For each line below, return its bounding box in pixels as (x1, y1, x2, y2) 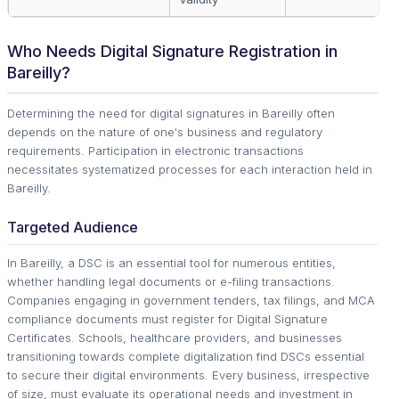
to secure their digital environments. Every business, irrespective (7, 368, 370, 382)
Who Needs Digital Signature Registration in (7, 42, 338, 61)
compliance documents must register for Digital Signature (7, 312, 328, 326)
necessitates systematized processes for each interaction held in (7, 162, 372, 176)
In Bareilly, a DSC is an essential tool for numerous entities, (7, 256, 336, 270)
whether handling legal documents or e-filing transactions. (7, 274, 335, 289)
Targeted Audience (7, 218, 138, 236)
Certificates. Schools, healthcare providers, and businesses (7, 330, 342, 345)
